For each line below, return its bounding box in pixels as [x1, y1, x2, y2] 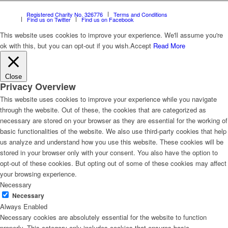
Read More [153, 40, 185, 50]
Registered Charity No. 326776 [26, 10, 103, 18]
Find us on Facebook [81, 15, 134, 23]
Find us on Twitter [27, 15, 71, 23]
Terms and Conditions [113, 10, 167, 18]
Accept [130, 40, 151, 50]
